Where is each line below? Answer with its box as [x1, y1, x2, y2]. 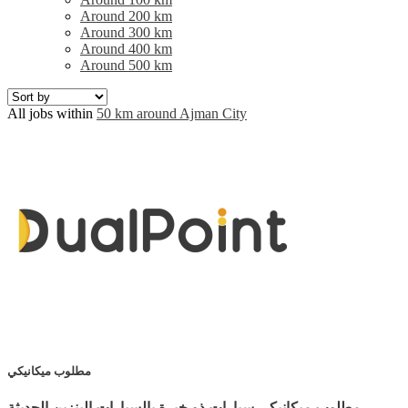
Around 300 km [80, 24, 172, 40]
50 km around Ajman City [97, 105, 247, 121]
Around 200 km [80, 7, 172, 24]
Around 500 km [80, 56, 172, 73]
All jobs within [7, 105, 97, 121]
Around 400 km [80, 40, 172, 56]
